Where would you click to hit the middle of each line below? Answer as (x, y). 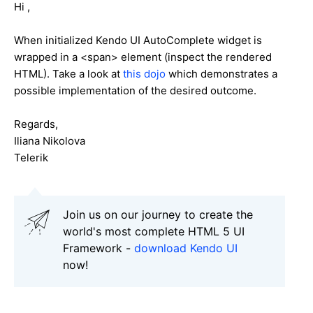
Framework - (99, 248)
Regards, (36, 124)
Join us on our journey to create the (158, 214)
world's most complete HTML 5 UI (154, 231)
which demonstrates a (221, 73)
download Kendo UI (186, 248)
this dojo (144, 73)
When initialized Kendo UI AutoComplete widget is (138, 40)
